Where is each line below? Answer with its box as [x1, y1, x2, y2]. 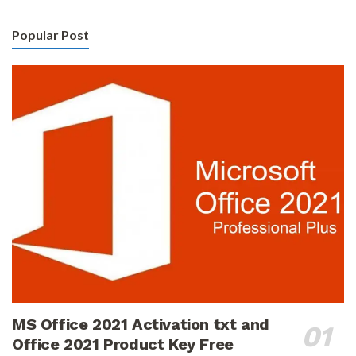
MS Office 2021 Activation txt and [12, 314, 269, 334]
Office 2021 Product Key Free [12, 334, 234, 354]
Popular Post [12, 26, 89, 42]
